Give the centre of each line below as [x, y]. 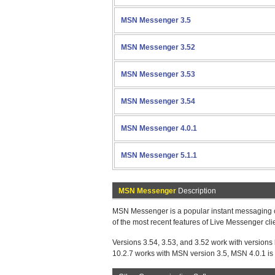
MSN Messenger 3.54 [158, 101]
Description [196, 191]
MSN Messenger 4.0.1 [159, 128]
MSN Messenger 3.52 [158, 47]
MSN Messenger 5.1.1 [159, 155]
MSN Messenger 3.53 [158, 74]
